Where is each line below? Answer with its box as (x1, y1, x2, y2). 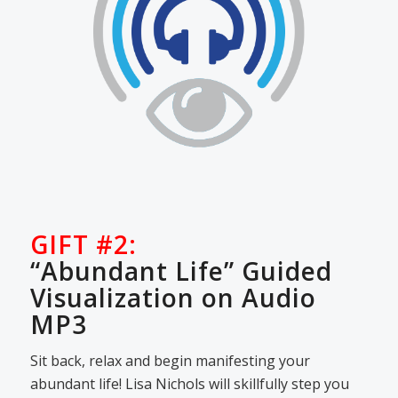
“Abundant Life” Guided (29, 253, 332, 288)
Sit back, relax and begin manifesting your (29, 351, 310, 371)
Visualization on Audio (29, 280, 316, 314)
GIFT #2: (29, 227, 137, 261)
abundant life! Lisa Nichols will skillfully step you (29, 374, 349, 394)
